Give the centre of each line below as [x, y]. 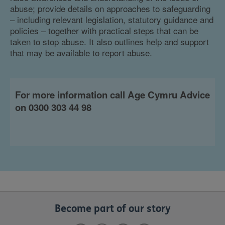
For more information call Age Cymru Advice [113, 95]
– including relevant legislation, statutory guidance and [112, 19]
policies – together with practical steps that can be [104, 30]
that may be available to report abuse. [81, 52]
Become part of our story [113, 209]
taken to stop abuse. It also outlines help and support [109, 41]
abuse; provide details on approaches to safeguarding [110, 8]
